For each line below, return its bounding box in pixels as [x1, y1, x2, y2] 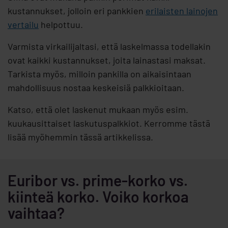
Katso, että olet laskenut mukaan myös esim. [8, 104, 188, 116]
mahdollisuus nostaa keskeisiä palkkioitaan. [8, 82, 184, 94]
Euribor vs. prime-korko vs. [8, 171, 188, 190]
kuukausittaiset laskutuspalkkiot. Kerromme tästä [8, 118, 210, 129]
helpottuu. [39, 19, 83, 31]
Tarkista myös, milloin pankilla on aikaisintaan [8, 68, 191, 80]
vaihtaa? [8, 204, 65, 222]
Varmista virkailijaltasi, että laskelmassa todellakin [8, 41, 211, 52]
